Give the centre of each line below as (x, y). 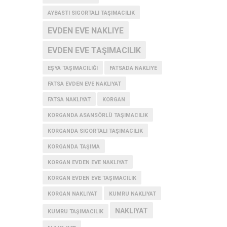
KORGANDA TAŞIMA (73, 147)
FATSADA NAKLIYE (133, 68)
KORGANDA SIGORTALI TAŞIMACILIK (95, 131)
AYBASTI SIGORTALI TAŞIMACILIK (91, 13)
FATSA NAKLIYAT (69, 100)
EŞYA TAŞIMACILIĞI (72, 68)
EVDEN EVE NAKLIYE (85, 31)
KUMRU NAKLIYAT (132, 194)
